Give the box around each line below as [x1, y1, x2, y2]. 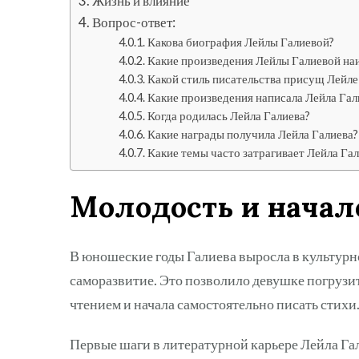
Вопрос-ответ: [92, 13, 176, 30]
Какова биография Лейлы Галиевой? [147, 34, 334, 49]
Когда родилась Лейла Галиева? [147, 108, 310, 123]
